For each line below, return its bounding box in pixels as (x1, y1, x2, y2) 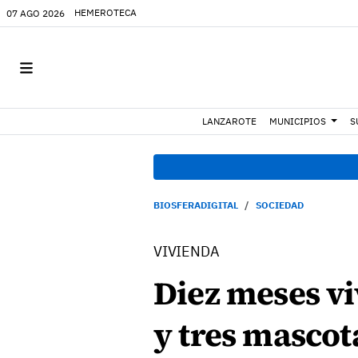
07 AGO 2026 (6, 6, 65, 19)
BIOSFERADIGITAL (153, 199, 238, 211)
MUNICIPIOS (269, 115, 327, 127)
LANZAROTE (202, 115, 257, 127)
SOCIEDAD (256, 199, 304, 211)
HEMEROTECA (74, 6, 137, 18)
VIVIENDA (153, 242, 220, 261)
